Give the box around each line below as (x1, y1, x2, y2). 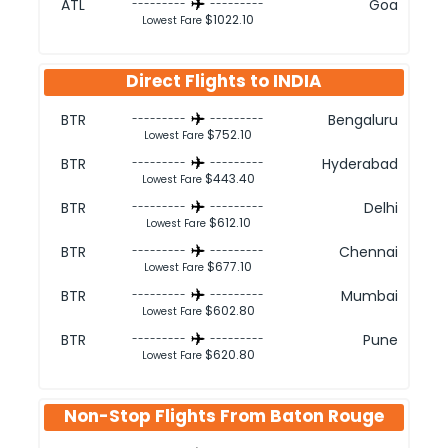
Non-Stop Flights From (64, 404, 270, 428)
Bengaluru (328, 110, 398, 130)
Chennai (339, 242, 398, 262)
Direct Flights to (126, 69, 273, 93)
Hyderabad (322, 154, 398, 174)
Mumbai (341, 286, 398, 306)
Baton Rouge (270, 404, 384, 428)
